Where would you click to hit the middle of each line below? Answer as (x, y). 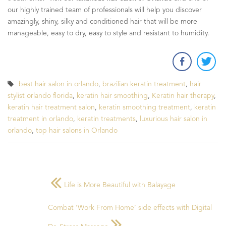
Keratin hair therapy (183, 96)
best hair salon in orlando (59, 84)
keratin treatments (106, 119)
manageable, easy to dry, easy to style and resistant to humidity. (108, 33)
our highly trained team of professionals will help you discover (105, 10)
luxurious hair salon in (174, 119)
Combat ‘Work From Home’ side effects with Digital (130, 208)
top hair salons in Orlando (77, 130)
